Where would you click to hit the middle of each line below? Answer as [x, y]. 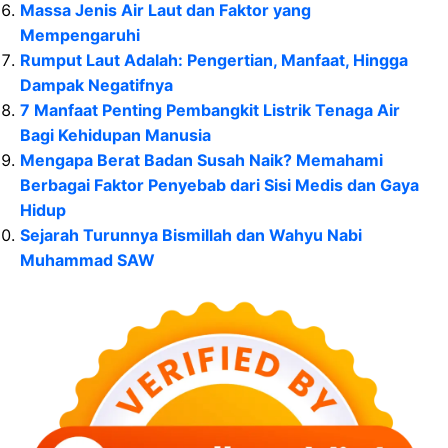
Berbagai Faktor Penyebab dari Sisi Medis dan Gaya [219, 185]
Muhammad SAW [87, 260]
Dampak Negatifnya [96, 85]
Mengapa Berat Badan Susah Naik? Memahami [201, 160]
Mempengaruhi [80, 35]
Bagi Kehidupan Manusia [115, 135]
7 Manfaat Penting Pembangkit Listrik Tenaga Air [210, 110]
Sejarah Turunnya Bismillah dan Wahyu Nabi [191, 235]
